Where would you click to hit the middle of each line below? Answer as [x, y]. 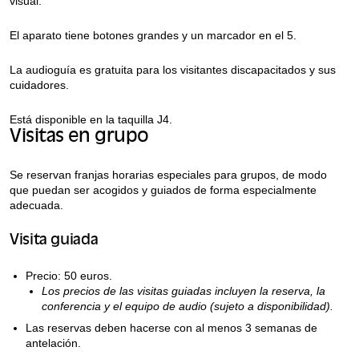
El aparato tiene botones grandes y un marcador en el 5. [153, 35]
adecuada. [36, 205]
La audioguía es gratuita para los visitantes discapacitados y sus [173, 69]
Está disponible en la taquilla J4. [91, 119]
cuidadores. [39, 85]
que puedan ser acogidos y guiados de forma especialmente [163, 190]
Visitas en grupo [79, 137]
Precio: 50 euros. [69, 275]
